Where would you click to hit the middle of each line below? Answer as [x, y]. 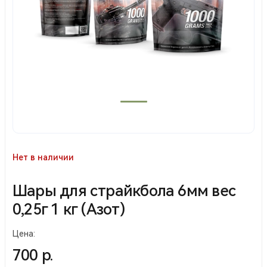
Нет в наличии [43, 157]
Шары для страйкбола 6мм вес [124, 190]
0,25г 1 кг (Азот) [69, 209]
